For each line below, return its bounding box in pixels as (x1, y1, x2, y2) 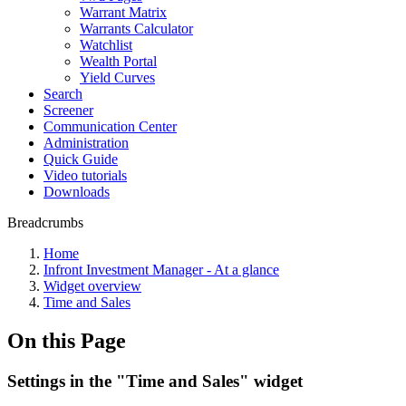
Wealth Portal (80, 53, 157, 69)
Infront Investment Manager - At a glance (43, 262, 279, 277)
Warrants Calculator (80, 21, 193, 36)
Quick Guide (43, 151, 118, 167)
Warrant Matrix (80, 5, 167, 20)
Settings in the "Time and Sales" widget (7, 371, 303, 391)
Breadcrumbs (7, 215, 83, 230)
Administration (43, 135, 129, 150)
